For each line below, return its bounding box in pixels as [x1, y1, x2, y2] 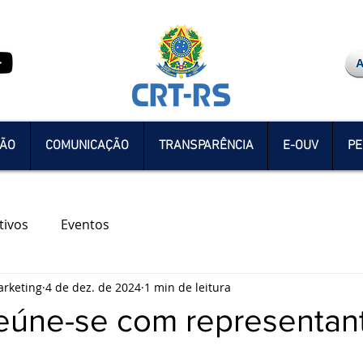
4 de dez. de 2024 [45, 279, 141, 295]
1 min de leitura [144, 279, 231, 295]
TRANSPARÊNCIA [158, 138, 254, 154]
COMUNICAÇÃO [45, 138, 129, 154]
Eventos [61, 216, 109, 233]
